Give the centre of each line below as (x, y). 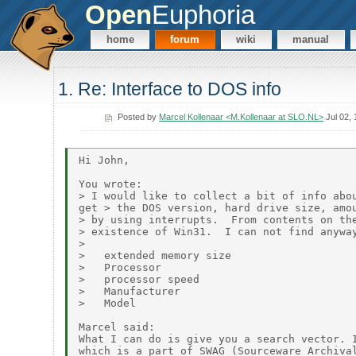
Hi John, (104, 160)
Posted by (139, 116)
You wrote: (111, 184)
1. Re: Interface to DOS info (170, 89)
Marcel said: (117, 327)
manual (311, 40)
